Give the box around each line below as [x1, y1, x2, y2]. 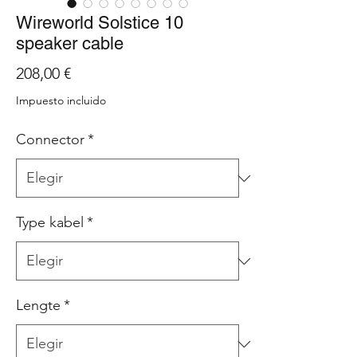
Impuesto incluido [16, 93, 106, 108]
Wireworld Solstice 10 [16, 13, 183, 33]
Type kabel [16, 214, 84, 231]
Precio [70, 63, 115, 82]
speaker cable [16, 33, 124, 53]
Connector [16, 131, 84, 148]
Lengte [16, 296, 61, 314]
